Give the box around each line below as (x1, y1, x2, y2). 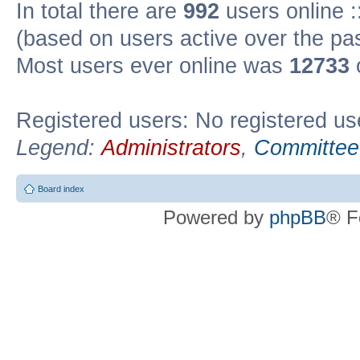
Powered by (163, 207, 269, 228)
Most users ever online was (16, 53, 289, 78)
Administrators (101, 135, 241, 160)
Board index (38, 184, 84, 194)
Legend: (16, 135, 101, 160)
